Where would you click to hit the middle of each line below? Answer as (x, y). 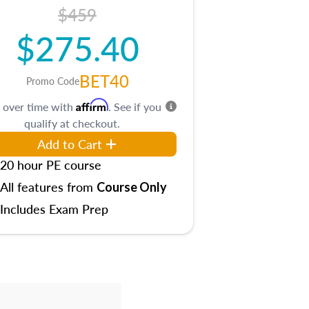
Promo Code (52, 81)
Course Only (132, 187)
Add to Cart (70, 144)
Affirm (92, 105)
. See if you (135, 107)
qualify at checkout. (72, 123)
